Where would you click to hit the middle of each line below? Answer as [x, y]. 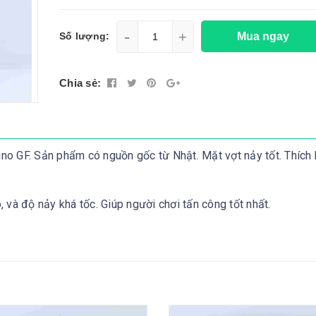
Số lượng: [85, 36]
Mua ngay [265, 36]
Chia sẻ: [80, 83]
